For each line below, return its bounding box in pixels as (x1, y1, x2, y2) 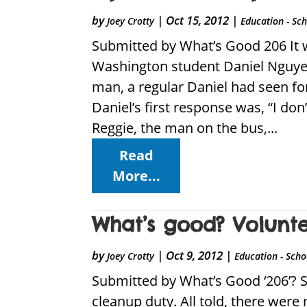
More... (112, 167, 160, 186)
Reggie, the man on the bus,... (92, 119, 278, 138)
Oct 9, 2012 (166, 247, 223, 264)
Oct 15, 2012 (166, 12, 230, 29)
